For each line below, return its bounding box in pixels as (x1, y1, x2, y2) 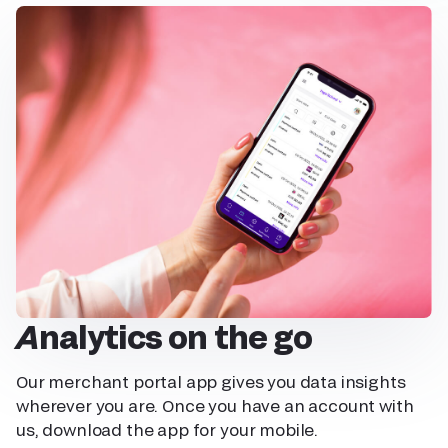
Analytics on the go (39, 316, 312, 355)
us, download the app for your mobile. (16, 419, 319, 439)
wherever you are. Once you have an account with (16, 395, 414, 415)
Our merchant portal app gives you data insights (16, 371, 406, 391)
